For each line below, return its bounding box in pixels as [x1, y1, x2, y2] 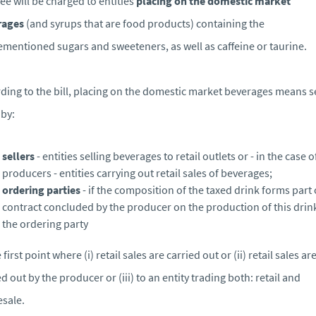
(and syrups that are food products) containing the [24, 16, 265, 30]
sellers [2, 148, 35, 163]
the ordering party [2, 216, 88, 231]
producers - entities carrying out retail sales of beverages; [2, 165, 272, 180]
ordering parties [2, 182, 80, 197]
